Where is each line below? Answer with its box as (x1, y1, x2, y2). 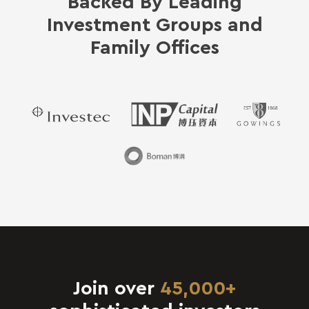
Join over (73, 275, 160, 299)
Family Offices (90, 34, 219, 59)
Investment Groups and (46, 11, 263, 36)
